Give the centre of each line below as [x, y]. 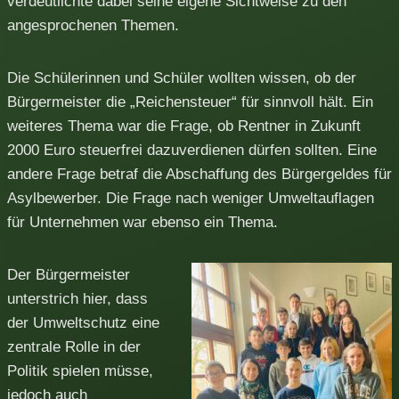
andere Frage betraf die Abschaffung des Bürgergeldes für [199, 174]
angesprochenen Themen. [93, 25]
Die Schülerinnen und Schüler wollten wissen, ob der [182, 77]
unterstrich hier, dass [77, 298]
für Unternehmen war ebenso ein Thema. [142, 222]
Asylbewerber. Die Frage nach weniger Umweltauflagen [191, 198]
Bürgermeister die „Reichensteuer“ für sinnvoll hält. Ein [190, 102]
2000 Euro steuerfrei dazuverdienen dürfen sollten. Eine [192, 150]
